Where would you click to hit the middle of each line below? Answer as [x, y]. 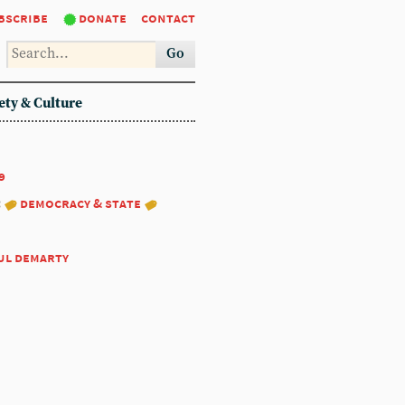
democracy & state [80, 203]
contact [168, 18]
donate [103, 18]
